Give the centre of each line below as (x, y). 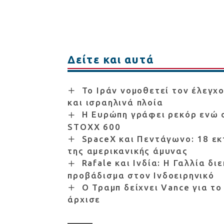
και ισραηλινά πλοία (115, 102)
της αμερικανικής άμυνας (128, 151)
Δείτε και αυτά (111, 59)
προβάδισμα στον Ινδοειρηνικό (141, 175)
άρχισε (84, 199)
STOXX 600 (94, 126)
